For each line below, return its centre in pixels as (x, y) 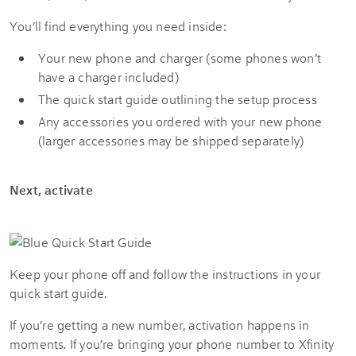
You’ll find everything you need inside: (118, 26)
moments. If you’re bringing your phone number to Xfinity (172, 344)
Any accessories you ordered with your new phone (180, 121)
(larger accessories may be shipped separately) (173, 140)
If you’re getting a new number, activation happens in (160, 325)
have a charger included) (108, 77)
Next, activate (51, 190)
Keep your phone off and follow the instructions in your (165, 274)
